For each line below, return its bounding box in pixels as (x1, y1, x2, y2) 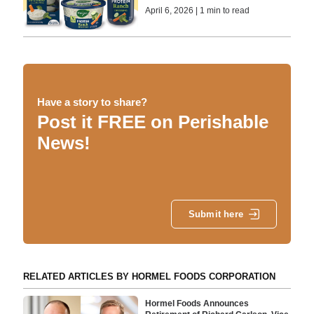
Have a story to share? (36, 95, 147, 108)
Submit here (188, 209, 243, 220)
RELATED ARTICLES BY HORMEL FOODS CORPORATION (22, 271, 275, 282)
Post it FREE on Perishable (36, 111, 268, 132)
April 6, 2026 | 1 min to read (145, 5, 250, 15)
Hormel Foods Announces (145, 299, 250, 309)
